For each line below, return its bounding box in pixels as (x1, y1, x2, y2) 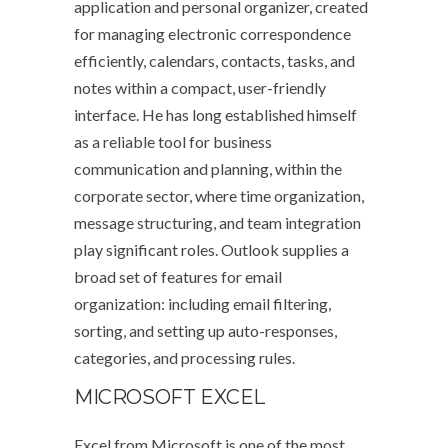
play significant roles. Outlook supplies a (74, 240, 349, 259)
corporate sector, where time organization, (74, 186, 364, 205)
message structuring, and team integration (74, 213, 361, 232)
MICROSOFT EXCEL (74, 385, 265, 409)
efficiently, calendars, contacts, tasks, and (74, 51, 355, 70)
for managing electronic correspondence (74, 24, 351, 43)
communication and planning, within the (74, 159, 342, 178)
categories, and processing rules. (74, 348, 295, 367)
